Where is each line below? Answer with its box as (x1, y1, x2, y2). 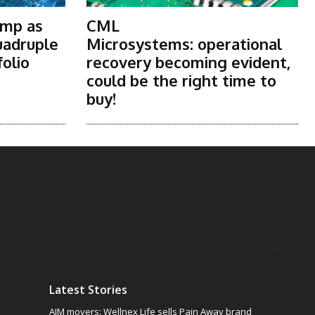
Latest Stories (49, 282, 128, 298)
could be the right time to (86, 70, 276, 91)
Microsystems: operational (86, 34, 282, 54)
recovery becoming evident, (86, 52, 290, 72)
